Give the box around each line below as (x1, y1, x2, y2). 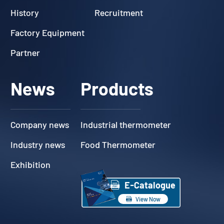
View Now (135, 195, 161, 202)
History (10, 6, 39, 18)
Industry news (10, 138, 65, 150)
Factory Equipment (10, 26, 85, 38)
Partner (10, 46, 40, 58)
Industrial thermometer (80, 118, 171, 130)
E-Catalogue (124, 179, 176, 190)
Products (80, 77, 154, 99)
